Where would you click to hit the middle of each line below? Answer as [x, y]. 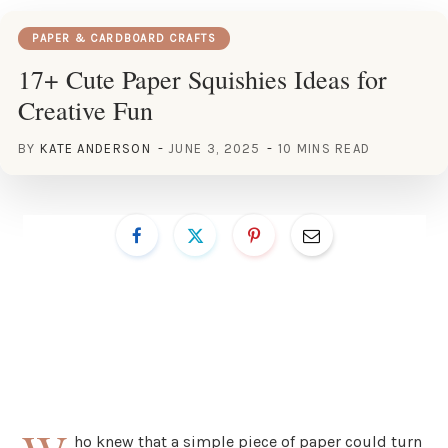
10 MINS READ [324, 148]
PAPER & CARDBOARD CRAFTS [124, 38]
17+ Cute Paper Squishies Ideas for [202, 78]
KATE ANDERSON [95, 148]
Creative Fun [85, 109]
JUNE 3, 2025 [215, 148]
